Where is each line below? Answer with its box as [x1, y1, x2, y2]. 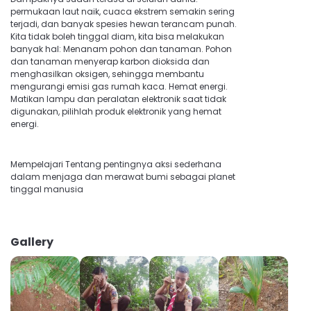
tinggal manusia [10, 183, 83, 195]
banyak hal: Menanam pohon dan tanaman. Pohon [10, 43, 232, 55]
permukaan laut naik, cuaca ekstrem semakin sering [10, 6, 235, 17]
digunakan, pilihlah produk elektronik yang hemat [10, 106, 221, 117]
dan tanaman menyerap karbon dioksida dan [10, 56, 210, 67]
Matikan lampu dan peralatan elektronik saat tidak [10, 93, 226, 105]
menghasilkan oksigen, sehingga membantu [10, 68, 204, 80]
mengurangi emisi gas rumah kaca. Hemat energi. [10, 81, 228, 92]
